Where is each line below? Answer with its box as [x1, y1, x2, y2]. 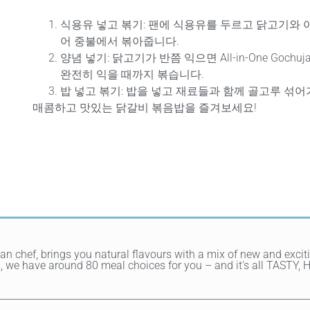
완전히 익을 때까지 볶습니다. [60, 68, 204, 82]
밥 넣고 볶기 [60, 84, 121, 98]
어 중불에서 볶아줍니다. [60, 35, 179, 48]
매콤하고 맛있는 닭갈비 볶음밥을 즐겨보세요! [32, 101, 257, 115]
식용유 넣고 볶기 [60, 18, 143, 32]
